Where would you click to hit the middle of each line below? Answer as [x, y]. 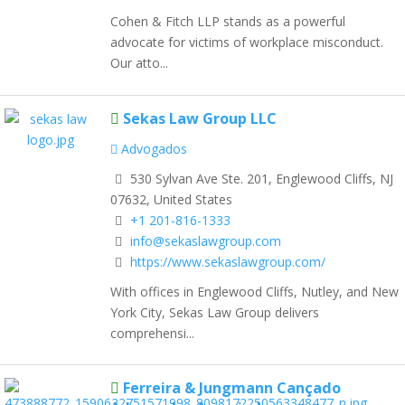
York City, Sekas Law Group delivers [215, 312]
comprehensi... [152, 333]
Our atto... [139, 63]
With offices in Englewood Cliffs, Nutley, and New [254, 291]
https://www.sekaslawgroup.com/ [228, 261]
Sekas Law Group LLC [200, 118]
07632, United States [171, 199]
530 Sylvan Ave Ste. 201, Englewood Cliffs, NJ [260, 178]
